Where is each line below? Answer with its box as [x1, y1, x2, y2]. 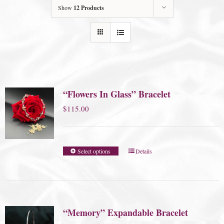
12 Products [73, 3, 104, 12]
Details [135, 147, 152, 155]
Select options [77, 147, 111, 155]
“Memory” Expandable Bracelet [62, 206, 188, 219]
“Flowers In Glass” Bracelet [62, 87, 170, 101]
